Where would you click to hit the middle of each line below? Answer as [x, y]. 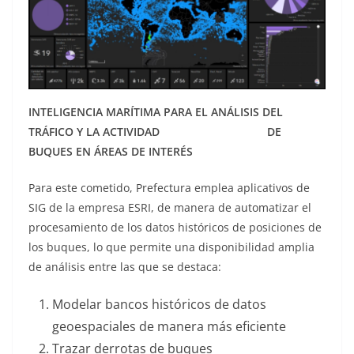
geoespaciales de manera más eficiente [169, 327]
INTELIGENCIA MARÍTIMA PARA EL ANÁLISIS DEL [156, 112]
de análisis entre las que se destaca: [125, 267]
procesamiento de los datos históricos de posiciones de [175, 228]
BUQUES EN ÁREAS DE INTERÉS [111, 152]
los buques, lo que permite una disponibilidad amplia [171, 247]
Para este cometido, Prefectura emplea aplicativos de [169, 188]
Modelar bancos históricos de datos [159, 305]
